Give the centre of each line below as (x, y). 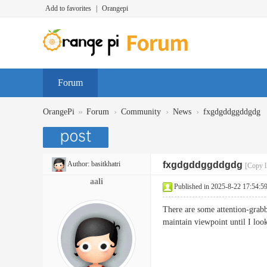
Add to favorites (68, 8)
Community (141, 112)
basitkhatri (106, 164)
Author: (79, 164)
